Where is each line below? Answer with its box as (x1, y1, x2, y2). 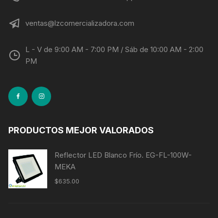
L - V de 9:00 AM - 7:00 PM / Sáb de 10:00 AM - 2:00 (25, 45, 204, 54)
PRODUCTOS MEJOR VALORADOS (8, 125, 154, 136)
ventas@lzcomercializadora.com (25, 18, 135, 28)
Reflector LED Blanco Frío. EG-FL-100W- (54, 150, 192, 160)
